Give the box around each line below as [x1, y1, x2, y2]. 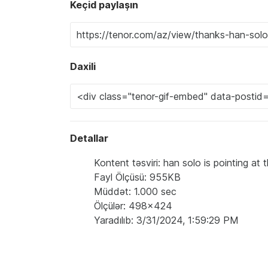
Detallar [70, 132, 108, 144]
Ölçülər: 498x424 [94, 199, 172, 212]
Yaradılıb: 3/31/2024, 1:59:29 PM [94, 214, 239, 226]
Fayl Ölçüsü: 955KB [94, 170, 181, 183]
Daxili [70, 60, 96, 72]
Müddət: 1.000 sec [94, 185, 176, 197]
